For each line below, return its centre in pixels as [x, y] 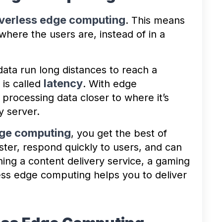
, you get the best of [119, 133]
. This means [155, 20]
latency [63, 83]
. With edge [110, 83]
